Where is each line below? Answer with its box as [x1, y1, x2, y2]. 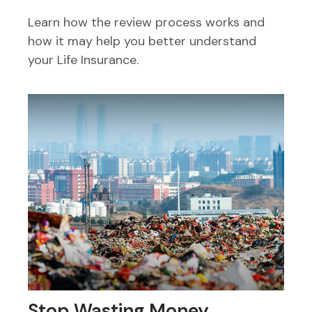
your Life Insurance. [28, 52, 139, 69]
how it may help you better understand [28, 33, 256, 50]
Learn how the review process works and [28, 14, 265, 31]
